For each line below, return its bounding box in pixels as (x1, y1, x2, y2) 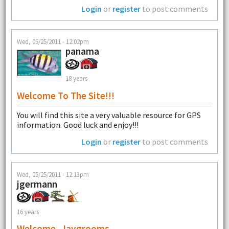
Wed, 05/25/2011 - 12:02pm (16, 37, 89, 45)
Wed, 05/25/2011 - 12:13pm (16, 170, 89, 179)
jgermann (16, 178, 57, 191)
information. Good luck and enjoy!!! (16, 119, 139, 130)
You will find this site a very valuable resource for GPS (16, 109, 201, 120)
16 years (16, 207, 39, 216)
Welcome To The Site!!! (16, 89, 114, 102)
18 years (65, 74, 87, 83)
